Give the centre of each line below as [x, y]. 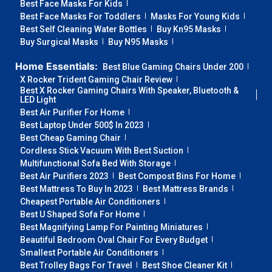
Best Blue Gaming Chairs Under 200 [173, 67]
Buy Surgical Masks [59, 42]
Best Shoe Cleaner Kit [185, 266]
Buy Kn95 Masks [189, 29]
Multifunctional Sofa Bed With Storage [95, 164]
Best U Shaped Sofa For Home [80, 215]
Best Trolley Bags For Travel [76, 266]
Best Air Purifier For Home [72, 113]
